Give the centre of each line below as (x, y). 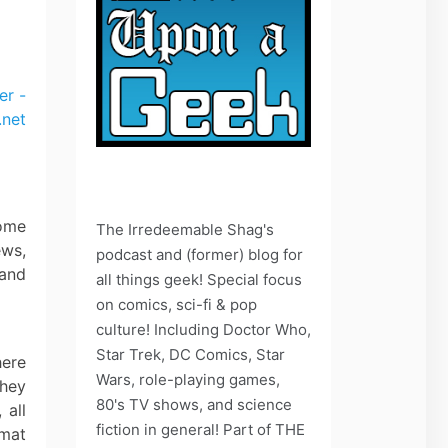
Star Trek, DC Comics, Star (190, 354)
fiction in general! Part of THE (200, 429)
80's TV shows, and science (194, 404)
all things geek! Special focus (199, 279)
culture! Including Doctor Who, (203, 329)
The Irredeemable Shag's (185, 229)
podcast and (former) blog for (199, 254)
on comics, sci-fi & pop (176, 304)
